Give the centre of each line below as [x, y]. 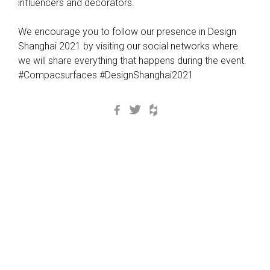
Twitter [159, 108]
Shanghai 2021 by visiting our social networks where [128, 46]
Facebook [148, 108]
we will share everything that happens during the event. [132, 61]
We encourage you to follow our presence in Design [127, 32]
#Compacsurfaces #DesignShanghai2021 [106, 75]
